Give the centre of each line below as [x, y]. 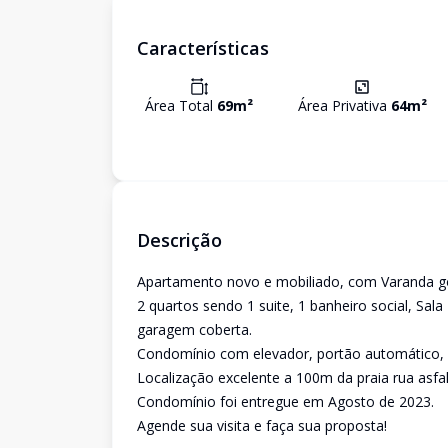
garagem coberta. [194, 329]
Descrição [179, 240]
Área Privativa [344, 105]
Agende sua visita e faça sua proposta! [262, 425]
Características [203, 48]
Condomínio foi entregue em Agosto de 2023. [285, 401]
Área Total [181, 105]
